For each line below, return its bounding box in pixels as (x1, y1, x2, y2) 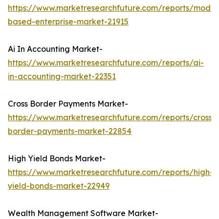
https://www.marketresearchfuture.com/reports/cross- (8, 112, 216, 123)
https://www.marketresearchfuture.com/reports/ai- (8, 58, 204, 68)
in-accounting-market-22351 (8, 71, 116, 82)
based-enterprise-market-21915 (8, 17, 129, 27)
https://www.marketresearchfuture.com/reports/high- (8, 167, 213, 177)
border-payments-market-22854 (8, 126, 131, 136)
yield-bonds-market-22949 (8, 181, 109, 191)
